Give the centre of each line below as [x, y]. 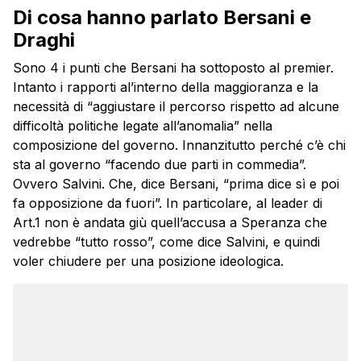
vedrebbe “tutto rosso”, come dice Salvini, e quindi [166, 241]
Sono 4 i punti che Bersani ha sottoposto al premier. [173, 67]
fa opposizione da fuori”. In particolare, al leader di [168, 203]
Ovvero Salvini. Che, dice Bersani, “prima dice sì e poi [176, 183]
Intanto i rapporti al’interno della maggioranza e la [166, 87]
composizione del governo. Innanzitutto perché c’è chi [179, 145]
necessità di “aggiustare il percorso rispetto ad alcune [176, 106]
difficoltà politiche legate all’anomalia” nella [143, 125]
